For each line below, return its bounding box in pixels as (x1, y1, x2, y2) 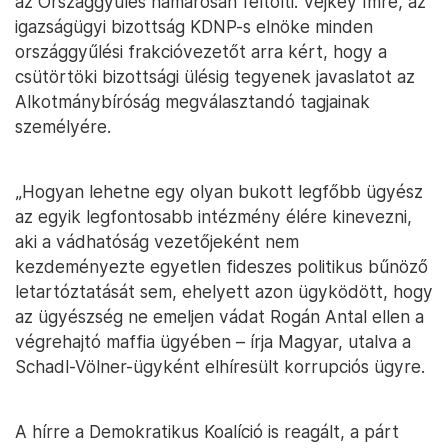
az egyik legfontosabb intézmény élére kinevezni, (15, 206, 412, 227)
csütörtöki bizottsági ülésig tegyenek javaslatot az (15, 66, 415, 87)
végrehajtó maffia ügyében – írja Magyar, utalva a (15, 331, 411, 352)
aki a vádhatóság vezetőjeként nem (15, 231, 299, 252)
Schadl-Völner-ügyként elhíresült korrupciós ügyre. (15, 356, 425, 377)
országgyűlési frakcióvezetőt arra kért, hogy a (15, 41, 387, 62)
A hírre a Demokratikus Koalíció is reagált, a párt (15, 421, 399, 442)
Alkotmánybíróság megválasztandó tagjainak (15, 91, 370, 112)
